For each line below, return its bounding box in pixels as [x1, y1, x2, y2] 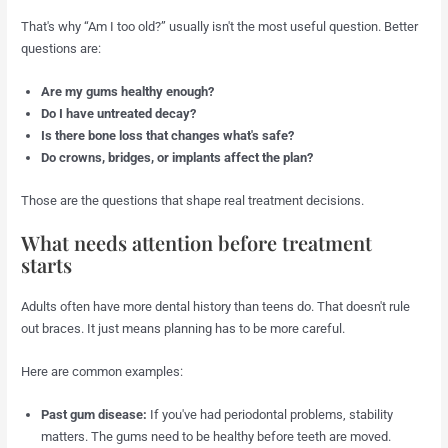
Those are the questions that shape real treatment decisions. [21, 192, 365, 208]
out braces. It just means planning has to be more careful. [21, 321, 346, 337]
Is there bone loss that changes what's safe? [41, 128, 295, 144]
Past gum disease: [41, 407, 148, 423]
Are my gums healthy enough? [41, 84, 215, 100]
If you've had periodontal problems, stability [147, 407, 394, 423]
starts [21, 251, 73, 279]
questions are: [21, 41, 102, 57]
